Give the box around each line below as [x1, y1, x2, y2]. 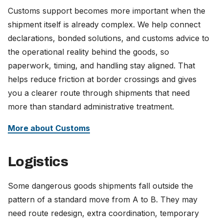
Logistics [8, 154, 68, 169]
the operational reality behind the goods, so [8, 46, 169, 57]
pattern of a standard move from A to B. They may [8, 194, 197, 204]
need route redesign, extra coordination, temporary [8, 208, 199, 218]
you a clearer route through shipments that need [8, 88, 190, 98]
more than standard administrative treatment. [8, 101, 174, 111]
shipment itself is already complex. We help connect [8, 19, 200, 29]
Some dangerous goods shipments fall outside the [8, 180, 193, 191]
